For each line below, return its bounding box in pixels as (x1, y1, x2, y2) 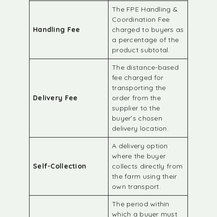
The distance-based (112, 63, 179, 72)
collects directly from (112, 162, 183, 170)
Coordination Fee (112, 15, 170, 24)
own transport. (112, 182, 161, 191)
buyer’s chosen (112, 114, 162, 123)
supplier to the (112, 104, 160, 112)
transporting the (112, 83, 166, 92)
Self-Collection (33, 162, 87, 170)
